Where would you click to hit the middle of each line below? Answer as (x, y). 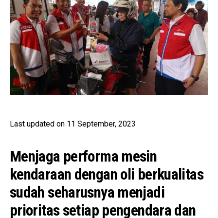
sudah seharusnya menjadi (87, 193)
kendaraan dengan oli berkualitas (107, 175)
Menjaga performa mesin (83, 157)
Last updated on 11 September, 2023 (73, 124)
